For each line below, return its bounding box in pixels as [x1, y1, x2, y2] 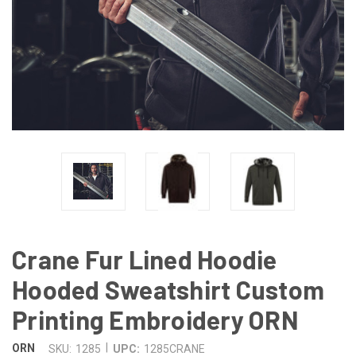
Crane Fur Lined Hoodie [12, 243, 277, 274]
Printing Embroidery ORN [12, 304, 299, 335]
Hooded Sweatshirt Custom [12, 273, 324, 304]
